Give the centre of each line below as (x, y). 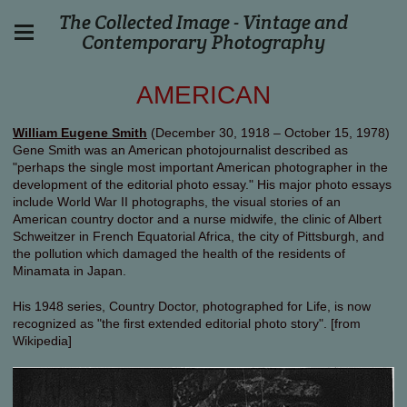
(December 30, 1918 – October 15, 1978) (268, 133)
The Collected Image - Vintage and (203, 22)
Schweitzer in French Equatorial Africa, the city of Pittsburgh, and (199, 236)
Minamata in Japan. (69, 271)
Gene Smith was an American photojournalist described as (180, 150)
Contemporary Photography (203, 42)
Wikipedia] (42, 340)
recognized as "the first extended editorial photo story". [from (187, 323)
